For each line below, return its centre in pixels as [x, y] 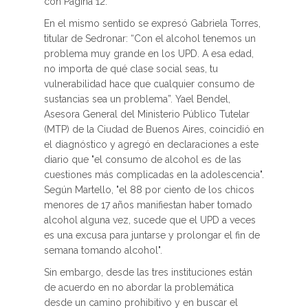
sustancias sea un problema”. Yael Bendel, [137, 99]
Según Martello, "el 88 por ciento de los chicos [149, 190]
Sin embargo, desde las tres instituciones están [148, 272]
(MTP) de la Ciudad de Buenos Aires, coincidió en [154, 129]
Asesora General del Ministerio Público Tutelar [147, 114]
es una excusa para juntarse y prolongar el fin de [152, 235]
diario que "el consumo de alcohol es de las [143, 159]
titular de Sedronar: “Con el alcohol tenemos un [150, 38]
